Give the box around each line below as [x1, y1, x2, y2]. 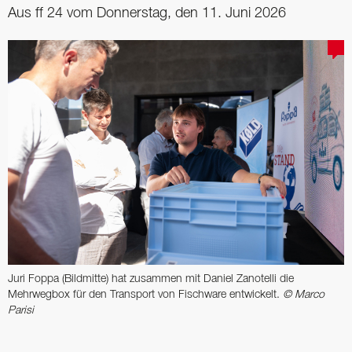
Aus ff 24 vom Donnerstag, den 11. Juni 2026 [8, 7, 286, 20]
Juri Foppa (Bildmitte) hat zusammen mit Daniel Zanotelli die [8, 273, 294, 284]
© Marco [283, 289, 324, 300]
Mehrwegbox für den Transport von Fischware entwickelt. [8, 289, 283, 300]
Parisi [8, 305, 34, 316]
